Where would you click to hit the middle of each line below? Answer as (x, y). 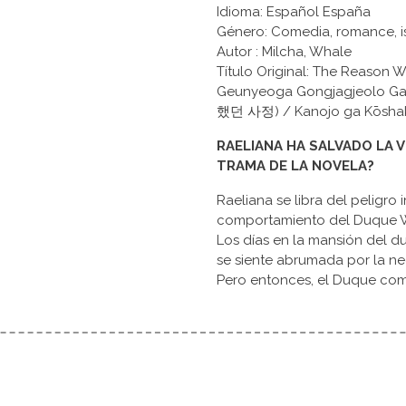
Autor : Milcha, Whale (286, 52)
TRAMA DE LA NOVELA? (295, 166)
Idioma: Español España (295, 12)
